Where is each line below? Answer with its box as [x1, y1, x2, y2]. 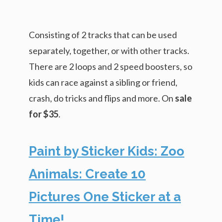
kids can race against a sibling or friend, [29, 76, 177, 88]
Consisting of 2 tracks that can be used [29, 29, 177, 40]
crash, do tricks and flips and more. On [29, 92, 175, 104]
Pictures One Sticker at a [29, 189, 181, 204]
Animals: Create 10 [29, 166, 146, 181]
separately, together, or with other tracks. [29, 45, 189, 56]
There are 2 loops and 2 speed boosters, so [29, 60, 192, 72]
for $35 [29, 108, 58, 119]
